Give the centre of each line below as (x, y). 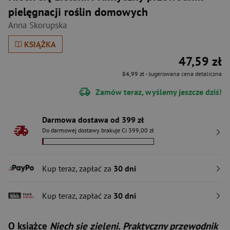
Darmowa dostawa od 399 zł (93, 120)
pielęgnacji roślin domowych (78, 12)
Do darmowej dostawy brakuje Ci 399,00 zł (98, 130)
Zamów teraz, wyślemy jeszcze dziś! (158, 92)
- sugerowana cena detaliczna (183, 74)
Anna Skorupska (37, 25)
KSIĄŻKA (40, 44)
